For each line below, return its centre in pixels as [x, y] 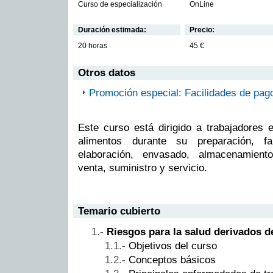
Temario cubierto [119, 211]
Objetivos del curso [173, 246]
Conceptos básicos [172, 260]
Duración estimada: [112, 30]
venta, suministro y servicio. [143, 168]
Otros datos [107, 73]
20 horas [93, 46]
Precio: [202, 30]
